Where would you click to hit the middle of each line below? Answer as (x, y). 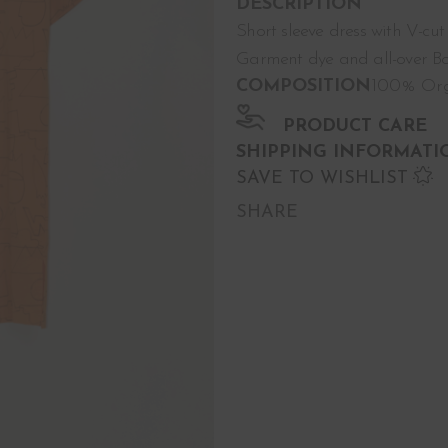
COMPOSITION (304, 86)
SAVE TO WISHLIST (322, 178)
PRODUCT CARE (355, 126)
